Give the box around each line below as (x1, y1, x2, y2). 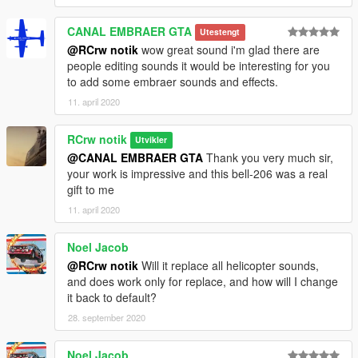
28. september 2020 (68, 310, 145, 324)
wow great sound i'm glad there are (138, 41, 320, 58)
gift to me (67, 181, 114, 197)
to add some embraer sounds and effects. (67, 73, 278, 89)
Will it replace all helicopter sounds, (138, 257, 319, 273)
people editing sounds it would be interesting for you (67, 57, 330, 74)
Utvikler (135, 133, 168, 146)
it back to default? (67, 288, 157, 305)
